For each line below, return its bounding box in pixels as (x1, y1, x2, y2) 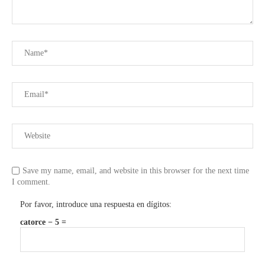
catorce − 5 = (20, 218, 66, 227)
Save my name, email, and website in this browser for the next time (22, 166, 249, 176)
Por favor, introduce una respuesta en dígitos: (20, 200, 172, 209)
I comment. (12, 177, 50, 187)
